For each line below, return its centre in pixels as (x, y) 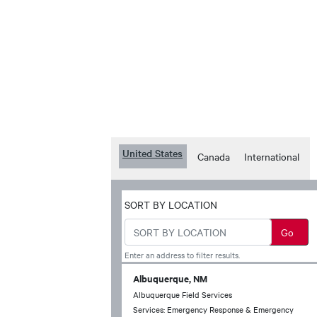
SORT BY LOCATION (171, 204)
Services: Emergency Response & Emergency (213, 309)
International (272, 156)
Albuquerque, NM (170, 278)
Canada (214, 156)
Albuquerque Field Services (183, 294)
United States (152, 153)
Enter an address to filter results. (182, 255)
